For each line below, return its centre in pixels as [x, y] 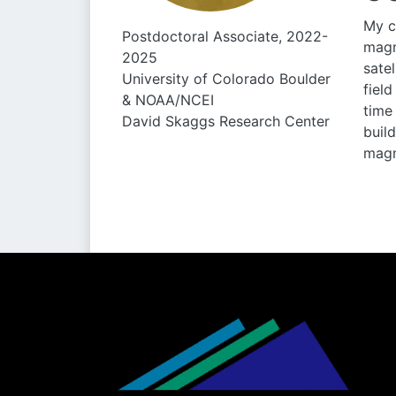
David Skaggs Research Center [226, 121]
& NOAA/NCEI [168, 100]
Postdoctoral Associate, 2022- [225, 36]
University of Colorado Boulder [226, 79]
